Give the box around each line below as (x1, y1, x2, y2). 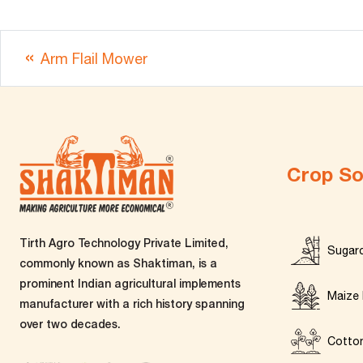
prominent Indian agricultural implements (19, 276, 241, 290)
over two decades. (19, 317, 121, 331)
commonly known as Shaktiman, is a (19, 256, 217, 270)
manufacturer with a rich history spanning (19, 297, 245, 310)
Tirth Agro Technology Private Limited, (19, 236, 228, 250)
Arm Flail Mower (41, 50, 147, 67)
